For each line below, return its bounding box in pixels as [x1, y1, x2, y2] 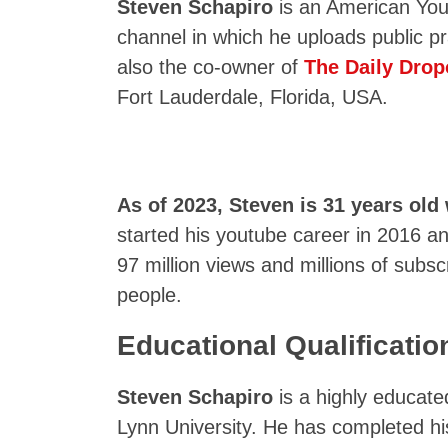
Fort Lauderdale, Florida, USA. [117, 86, 388, 108]
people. [117, 284, 182, 306]
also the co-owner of [117, 56, 304, 78]
